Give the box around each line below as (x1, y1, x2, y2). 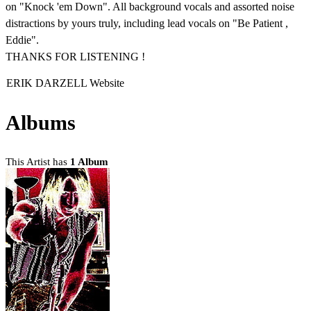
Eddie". (6, 33, 39, 46)
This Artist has (6, 155, 70, 167)
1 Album (70, 155, 108, 167)
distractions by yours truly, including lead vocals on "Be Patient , (6, 17, 288, 29)
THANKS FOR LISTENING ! (6, 50, 145, 62)
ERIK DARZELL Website (6, 76, 124, 89)
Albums (6, 110, 76, 134)
